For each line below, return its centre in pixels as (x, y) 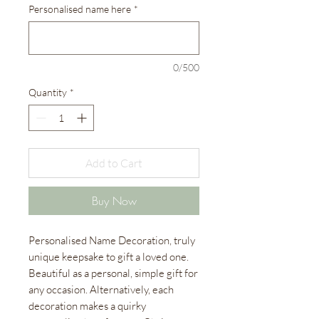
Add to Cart (114, 163)
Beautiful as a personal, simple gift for (113, 273)
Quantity (48, 93)
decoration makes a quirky (87, 306)
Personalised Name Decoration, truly (112, 241)
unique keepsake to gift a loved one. (109, 257)
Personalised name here (80, 9)
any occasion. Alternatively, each (101, 290)
